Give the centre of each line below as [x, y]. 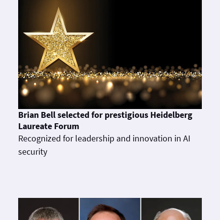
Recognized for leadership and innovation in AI [105, 138]
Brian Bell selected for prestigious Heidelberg [106, 114]
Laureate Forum [49, 126]
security [33, 151]
